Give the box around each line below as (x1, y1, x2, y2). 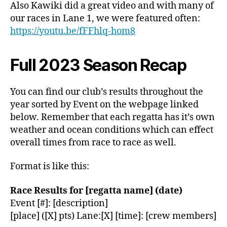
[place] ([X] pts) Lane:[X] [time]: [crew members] (10, 210, 216, 222)
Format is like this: (10, 161, 89, 173)
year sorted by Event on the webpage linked (10, 98, 199, 110)
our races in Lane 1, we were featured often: (10, 12, 200, 24)
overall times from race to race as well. (10, 136, 176, 148)
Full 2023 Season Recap (10, 55, 186, 75)
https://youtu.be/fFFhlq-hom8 (10, 25, 135, 37)
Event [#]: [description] (10, 197, 108, 209)
